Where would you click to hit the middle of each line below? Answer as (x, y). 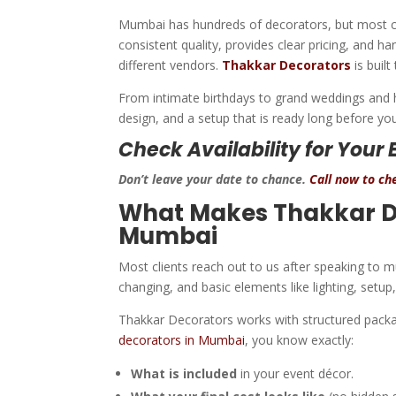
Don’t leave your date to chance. (214, 179)
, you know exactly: (300, 339)
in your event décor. (296, 373)
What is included (184, 373)
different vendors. (171, 65)
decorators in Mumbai (182, 339)
